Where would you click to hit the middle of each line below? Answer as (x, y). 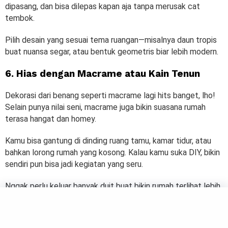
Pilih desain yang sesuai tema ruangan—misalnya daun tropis (111, 40)
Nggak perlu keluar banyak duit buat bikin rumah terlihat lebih (113, 186)
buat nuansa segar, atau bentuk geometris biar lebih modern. (112, 51)
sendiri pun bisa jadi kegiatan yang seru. (74, 164)
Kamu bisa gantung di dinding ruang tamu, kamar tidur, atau (108, 140)
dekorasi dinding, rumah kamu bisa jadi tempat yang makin (107, 209)
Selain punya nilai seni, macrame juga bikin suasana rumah (105, 107)
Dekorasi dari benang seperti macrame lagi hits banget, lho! (110, 95)
